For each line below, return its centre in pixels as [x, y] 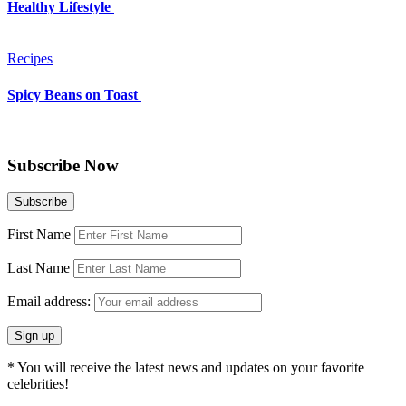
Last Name [39, 268]
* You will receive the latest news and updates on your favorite [186, 368]
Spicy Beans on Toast [74, 94]
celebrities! [38, 384]
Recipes [30, 59]
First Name [39, 235]
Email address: [51, 302]
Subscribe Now [63, 165]
